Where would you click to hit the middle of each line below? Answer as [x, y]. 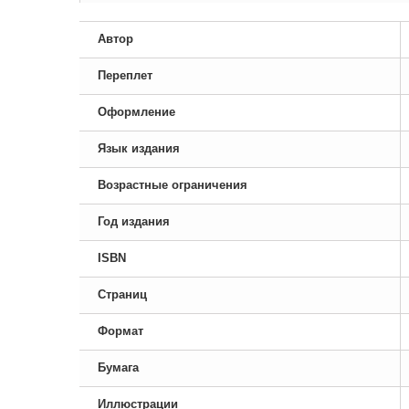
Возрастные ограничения [173, 185]
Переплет [125, 75]
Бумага [118, 367]
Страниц [122, 294]
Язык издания [139, 148]
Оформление [136, 112]
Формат [121, 331]
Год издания [134, 221]
